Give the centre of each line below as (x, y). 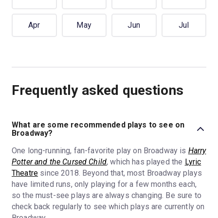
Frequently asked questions (98, 90)
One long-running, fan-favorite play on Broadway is (100, 151)
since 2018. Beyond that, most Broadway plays (120, 173)
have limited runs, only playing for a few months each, (104, 184)
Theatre (25, 173)
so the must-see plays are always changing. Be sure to (107, 196)
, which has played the (146, 162)
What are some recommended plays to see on (98, 125)
